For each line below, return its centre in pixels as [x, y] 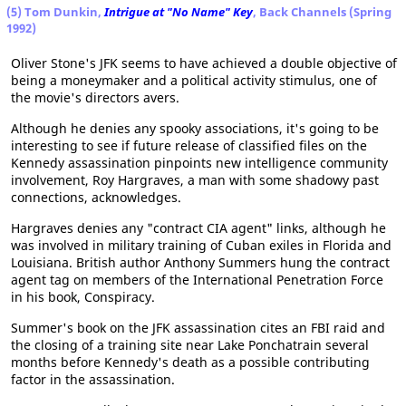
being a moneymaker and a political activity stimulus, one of [194, 80]
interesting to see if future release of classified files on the [189, 145]
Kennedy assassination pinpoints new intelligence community [199, 162]
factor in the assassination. [93, 379]
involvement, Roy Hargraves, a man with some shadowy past [195, 179]
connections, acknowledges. [96, 197]
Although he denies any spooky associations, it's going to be [195, 128]
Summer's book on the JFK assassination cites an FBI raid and [198, 327]
